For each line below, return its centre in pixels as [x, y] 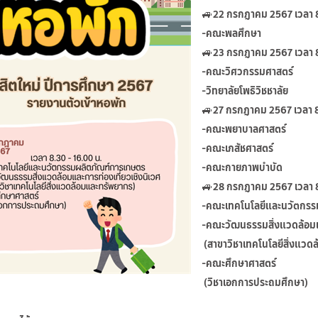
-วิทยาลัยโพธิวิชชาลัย [245, 91]
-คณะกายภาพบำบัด [242, 167]
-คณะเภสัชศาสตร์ [238, 148]
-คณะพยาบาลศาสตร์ [245, 129]
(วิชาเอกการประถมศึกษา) [255, 282]
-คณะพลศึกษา [231, 33]
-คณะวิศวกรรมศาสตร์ [250, 71]
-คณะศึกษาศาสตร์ [239, 263]
